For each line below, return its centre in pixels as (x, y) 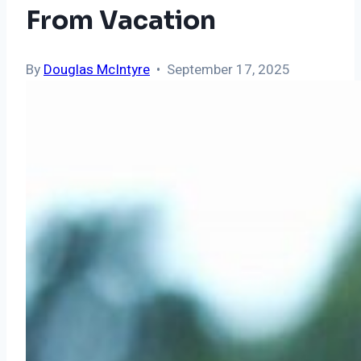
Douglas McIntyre (97, 70)
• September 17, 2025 (220, 70)
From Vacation (121, 20)
